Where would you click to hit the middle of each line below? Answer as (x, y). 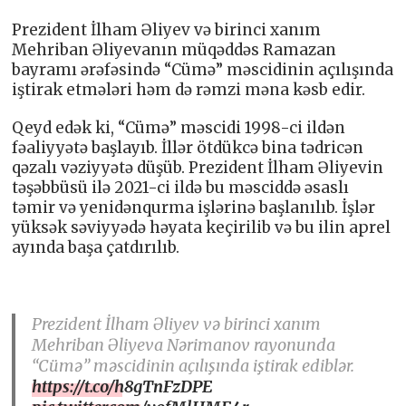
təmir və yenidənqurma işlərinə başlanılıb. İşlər (194, 207)
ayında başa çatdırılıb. (96, 247)
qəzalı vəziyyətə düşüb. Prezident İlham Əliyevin (198, 167)
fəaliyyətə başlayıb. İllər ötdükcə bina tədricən (188, 147)
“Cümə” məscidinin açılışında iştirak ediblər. (193, 365)
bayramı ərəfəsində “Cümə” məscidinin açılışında (203, 69)
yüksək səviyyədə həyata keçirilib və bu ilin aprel (202, 227)
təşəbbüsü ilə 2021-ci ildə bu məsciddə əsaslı (181, 187)
